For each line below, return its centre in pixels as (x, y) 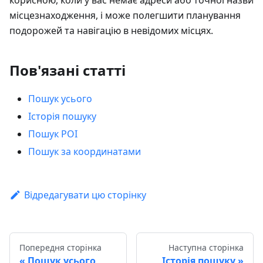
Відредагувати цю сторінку (85, 195)
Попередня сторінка (60, 248)
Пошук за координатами (85, 151)
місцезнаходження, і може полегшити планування (125, 15)
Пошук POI (53, 134)
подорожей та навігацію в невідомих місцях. (111, 30)
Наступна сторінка (206, 248)
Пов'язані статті (68, 70)
